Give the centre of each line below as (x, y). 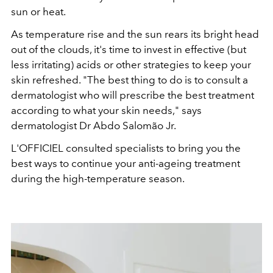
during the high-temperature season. (98, 179)
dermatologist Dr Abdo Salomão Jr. (94, 126)
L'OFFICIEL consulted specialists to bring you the (126, 148)
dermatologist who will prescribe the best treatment (133, 95)
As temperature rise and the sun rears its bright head (135, 34)
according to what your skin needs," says (106, 110)
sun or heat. (38, 12)
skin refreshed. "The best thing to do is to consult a (129, 80)
